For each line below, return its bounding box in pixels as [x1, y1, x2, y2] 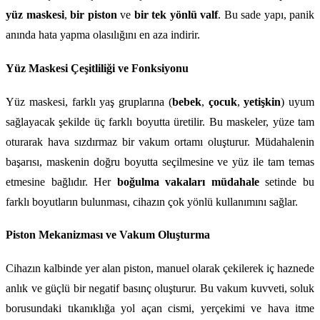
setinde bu [259, 175, 315, 188]
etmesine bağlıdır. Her [6, 175, 117, 188]
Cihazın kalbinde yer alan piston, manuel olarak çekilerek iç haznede [6, 261, 314, 274]
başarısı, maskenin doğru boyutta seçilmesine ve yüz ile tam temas [6, 155, 314, 168]
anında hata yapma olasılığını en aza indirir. [6, 29, 200, 41]
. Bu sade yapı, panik [218, 9, 314, 21]
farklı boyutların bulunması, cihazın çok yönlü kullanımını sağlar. [6, 195, 298, 208]
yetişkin [244, 95, 281, 108]
